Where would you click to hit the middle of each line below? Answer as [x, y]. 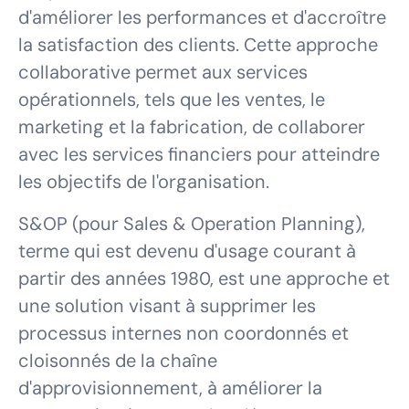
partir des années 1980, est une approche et [204, 278]
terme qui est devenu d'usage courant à [187, 251]
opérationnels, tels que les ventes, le [172, 100]
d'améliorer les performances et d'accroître [202, 17]
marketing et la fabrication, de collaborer [192, 127]
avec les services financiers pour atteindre [199, 154]
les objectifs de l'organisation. [144, 182]
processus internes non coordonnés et [184, 333]
